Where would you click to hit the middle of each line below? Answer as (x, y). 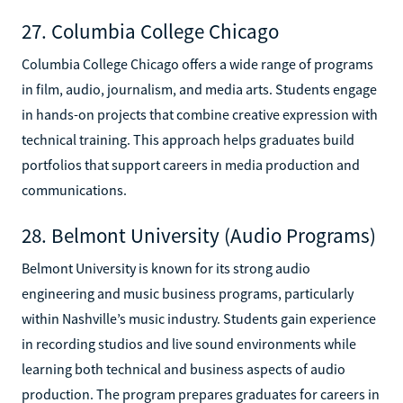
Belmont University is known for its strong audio (166, 268)
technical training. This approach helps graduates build (188, 139)
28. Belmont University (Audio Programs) (199, 235)
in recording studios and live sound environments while (189, 343)
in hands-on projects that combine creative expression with (200, 114)
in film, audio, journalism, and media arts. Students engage (199, 89)
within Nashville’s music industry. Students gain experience (199, 318)
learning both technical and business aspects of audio (184, 368)
